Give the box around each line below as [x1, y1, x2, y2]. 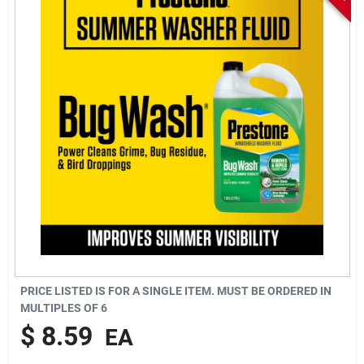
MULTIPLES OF [19, 301, 101, 314]
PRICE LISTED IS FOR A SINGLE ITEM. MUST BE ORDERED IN [19, 284, 331, 297]
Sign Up [14, 62, 75, 82]
